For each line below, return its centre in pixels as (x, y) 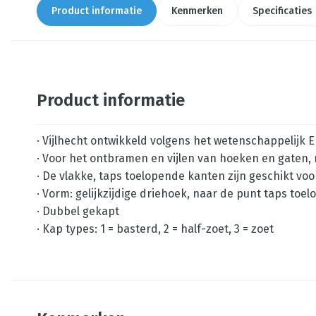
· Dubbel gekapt (78, 211)
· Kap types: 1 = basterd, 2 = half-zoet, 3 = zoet (155, 229)
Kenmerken (197, 11)
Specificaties (282, 11)
